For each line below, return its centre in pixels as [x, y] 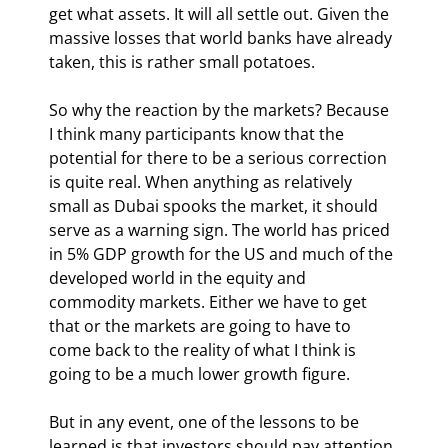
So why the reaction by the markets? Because [221, 109]
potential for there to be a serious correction [220, 157]
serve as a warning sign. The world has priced [221, 229]
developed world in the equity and [179, 277]
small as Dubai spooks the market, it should [215, 205]
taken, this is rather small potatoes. [182, 61]
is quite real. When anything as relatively [202, 181]
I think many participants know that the [198, 133]
